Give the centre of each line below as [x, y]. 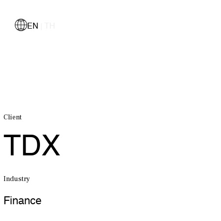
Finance [22, 198]
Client [13, 117]
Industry [17, 179]
